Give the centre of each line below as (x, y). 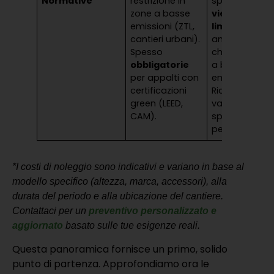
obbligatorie (160, 65)
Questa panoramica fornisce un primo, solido (120, 249)
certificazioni (159, 91)
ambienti (232, 39)
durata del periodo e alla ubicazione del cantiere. (118, 196)
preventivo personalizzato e (153, 211)
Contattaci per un (50, 211)
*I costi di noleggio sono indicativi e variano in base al (128, 167)
